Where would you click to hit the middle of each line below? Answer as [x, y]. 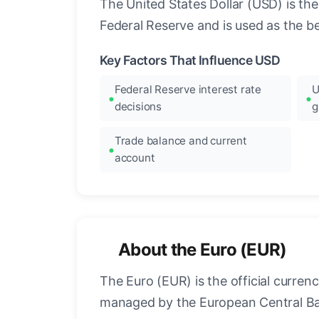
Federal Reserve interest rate [188, 90]
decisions [138, 107]
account [135, 158]
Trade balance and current [181, 141]
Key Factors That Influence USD [190, 61]
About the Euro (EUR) [203, 250]
